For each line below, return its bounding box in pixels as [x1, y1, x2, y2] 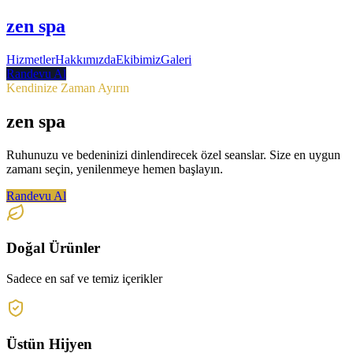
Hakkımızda [55, 52, 116, 66]
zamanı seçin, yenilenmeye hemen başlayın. [6, 162, 223, 176]
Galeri [161, 52, 191, 66]
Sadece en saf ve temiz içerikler [6, 272, 162, 286]
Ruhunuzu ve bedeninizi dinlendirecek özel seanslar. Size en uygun [6, 147, 340, 162]
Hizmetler [6, 52, 55, 66]
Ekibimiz [116, 52, 161, 66]
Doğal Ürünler [6, 240, 100, 257]
